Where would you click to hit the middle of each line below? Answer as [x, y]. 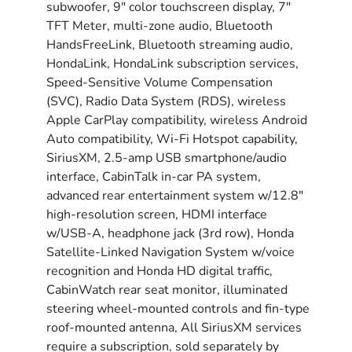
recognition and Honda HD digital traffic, [160, 271]
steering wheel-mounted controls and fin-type [178, 309]
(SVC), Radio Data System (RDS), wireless [167, 101]
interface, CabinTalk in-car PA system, [154, 177]
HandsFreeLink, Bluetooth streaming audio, [170, 45]
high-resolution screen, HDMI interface [157, 214]
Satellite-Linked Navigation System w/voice [171, 252]
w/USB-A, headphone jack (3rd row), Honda [170, 233]
